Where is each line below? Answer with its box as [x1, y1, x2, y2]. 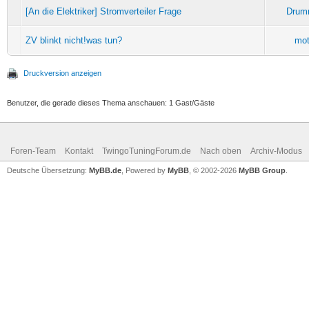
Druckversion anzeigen [23, 68, 101, 77]
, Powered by [121, 166, 168, 175]
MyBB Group [239, 166, 286, 175]
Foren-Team [10, 146, 56, 156]
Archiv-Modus [250, 146, 302, 156]
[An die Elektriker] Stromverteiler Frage [26, 6, 181, 17]
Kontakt [65, 146, 93, 156]
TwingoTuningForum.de [102, 146, 191, 156]
